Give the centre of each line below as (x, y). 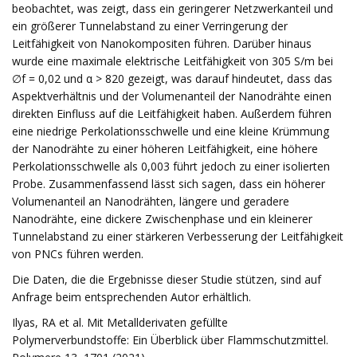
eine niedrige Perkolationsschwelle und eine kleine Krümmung (171, 131)
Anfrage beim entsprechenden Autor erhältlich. (131, 297)
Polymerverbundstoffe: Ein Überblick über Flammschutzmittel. (170, 340)
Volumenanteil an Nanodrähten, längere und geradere (151, 201)
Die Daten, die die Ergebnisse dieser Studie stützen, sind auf (167, 279)
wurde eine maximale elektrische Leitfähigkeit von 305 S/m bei (173, 61)
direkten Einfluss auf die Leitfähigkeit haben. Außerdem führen (172, 114)
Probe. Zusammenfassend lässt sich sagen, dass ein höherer (169, 184)
